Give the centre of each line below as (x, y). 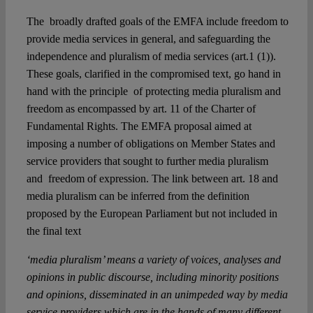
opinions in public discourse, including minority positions (152, 277)
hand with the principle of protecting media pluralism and (153, 92)
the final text (53, 231)
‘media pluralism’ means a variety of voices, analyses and (153, 260)
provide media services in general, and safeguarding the (148, 39)
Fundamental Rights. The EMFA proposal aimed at (139, 126)
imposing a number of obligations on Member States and (151, 144)
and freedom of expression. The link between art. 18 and (152, 179)
